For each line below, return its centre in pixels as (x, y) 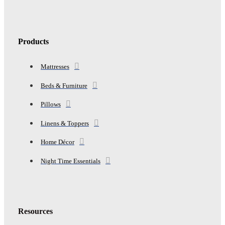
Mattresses (55, 66)
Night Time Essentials (71, 161)
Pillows (51, 104)
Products (33, 41)
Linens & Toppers (65, 123)
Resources (35, 211)
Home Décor (58, 142)
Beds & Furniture (64, 85)
